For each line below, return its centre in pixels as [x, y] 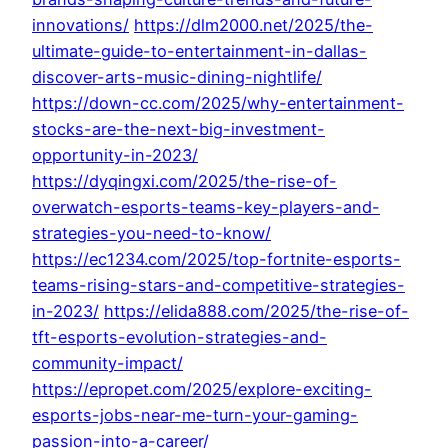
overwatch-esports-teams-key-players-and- [206, 207]
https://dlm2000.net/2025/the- [253, 25]
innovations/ [80, 25]
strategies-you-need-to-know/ [151, 233]
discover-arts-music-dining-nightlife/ [177, 77]
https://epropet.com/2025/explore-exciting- [202, 389]
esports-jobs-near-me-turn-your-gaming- [195, 415]
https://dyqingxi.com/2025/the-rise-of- [184, 181]
